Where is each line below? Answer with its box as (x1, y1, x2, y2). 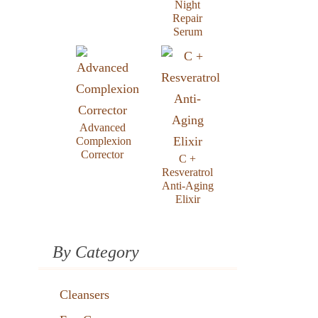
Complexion (76, 135, 131, 147)
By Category (53, 243, 139, 261)
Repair (172, 12, 202, 24)
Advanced (79, 121, 126, 133)
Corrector (81, 148, 124, 160)
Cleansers (60, 287, 109, 302)
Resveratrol (162, 166, 213, 178)
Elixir (175, 193, 200, 205)
